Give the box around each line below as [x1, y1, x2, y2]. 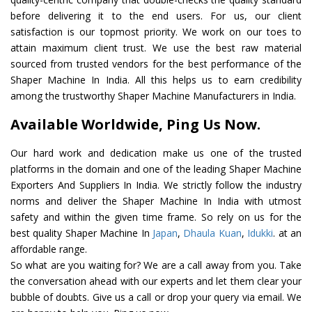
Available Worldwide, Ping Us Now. [10, 115, 260, 134]
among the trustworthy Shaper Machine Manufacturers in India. [10, 89, 296, 103]
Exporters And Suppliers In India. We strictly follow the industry [10, 178, 302, 192]
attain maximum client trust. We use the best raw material [10, 41, 302, 55]
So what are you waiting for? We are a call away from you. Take [10, 258, 302, 272]
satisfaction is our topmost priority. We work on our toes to [10, 25, 302, 39]
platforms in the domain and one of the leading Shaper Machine [10, 162, 302, 176]
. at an [273, 226, 302, 240]
